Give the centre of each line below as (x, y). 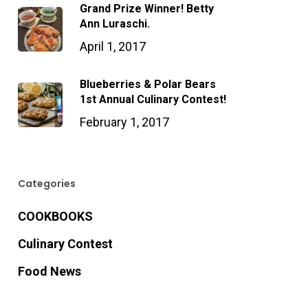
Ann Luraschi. (114, 23)
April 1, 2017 (112, 46)
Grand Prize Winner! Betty (146, 8)
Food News (49, 271)
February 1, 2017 (124, 122)
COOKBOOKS (55, 216)
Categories (46, 183)
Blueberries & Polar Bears (147, 84)
